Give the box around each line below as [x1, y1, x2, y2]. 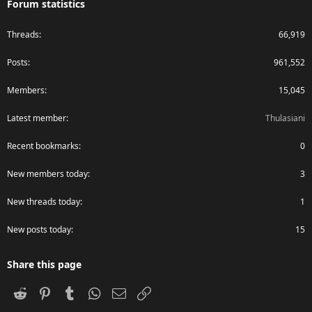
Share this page [7, 258, 81, 272]
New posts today [7, 224, 71, 236]
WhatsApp [102, 285, 151, 299]
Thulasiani [265, 112, 305, 125]
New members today [7, 168, 88, 180]
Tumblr [78, 285, 112, 299]
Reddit [28, 285, 59, 299]
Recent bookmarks [7, 140, 79, 153]
